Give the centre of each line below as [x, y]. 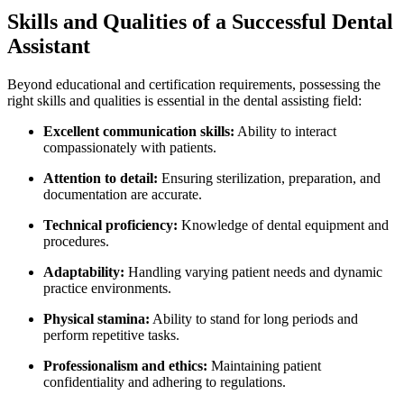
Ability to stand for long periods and [254, 319]
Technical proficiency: [110, 225]
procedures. [76, 242]
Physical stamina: [96, 319]
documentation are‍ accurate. [123, 195]
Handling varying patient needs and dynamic [253, 272]
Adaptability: [84, 272]
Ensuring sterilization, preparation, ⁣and [269, 179]
